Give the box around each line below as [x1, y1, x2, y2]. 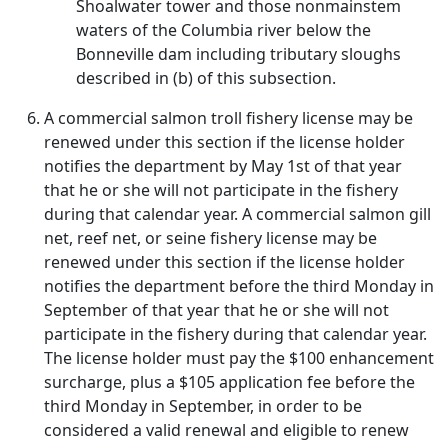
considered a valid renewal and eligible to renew [44, 419, 409, 441]
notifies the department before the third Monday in [44, 275, 434, 297]
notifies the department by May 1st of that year [44, 155, 402, 177]
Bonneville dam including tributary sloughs [76, 43, 401, 65]
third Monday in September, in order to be [44, 395, 362, 417]
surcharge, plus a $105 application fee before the [44, 371, 415, 393]
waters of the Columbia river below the [76, 19, 371, 41]
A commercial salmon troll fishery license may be [44, 107, 413, 129]
